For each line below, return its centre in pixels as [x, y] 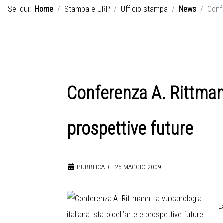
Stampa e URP [87, 9]
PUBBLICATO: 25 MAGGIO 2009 [119, 167]
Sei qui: [21, 9]
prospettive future [130, 129]
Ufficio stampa [144, 9]
